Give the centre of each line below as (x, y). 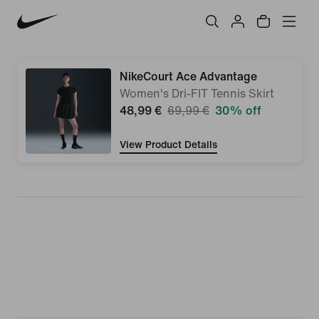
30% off (238, 111)
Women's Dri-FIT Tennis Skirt (197, 94)
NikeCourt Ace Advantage (188, 77)
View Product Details (168, 145)
